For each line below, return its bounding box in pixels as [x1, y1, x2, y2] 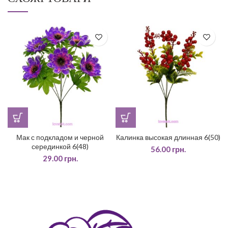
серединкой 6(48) [32, 142, 89, 151]
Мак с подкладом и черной [16, 133, 104, 141]
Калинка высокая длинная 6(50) [116, 133, 220, 141]
